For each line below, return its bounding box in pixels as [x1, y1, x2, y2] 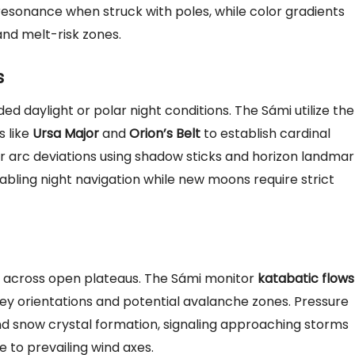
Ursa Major [32, 124, 99, 143]
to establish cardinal [200, 124, 330, 143]
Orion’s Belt [129, 124, 200, 143]
